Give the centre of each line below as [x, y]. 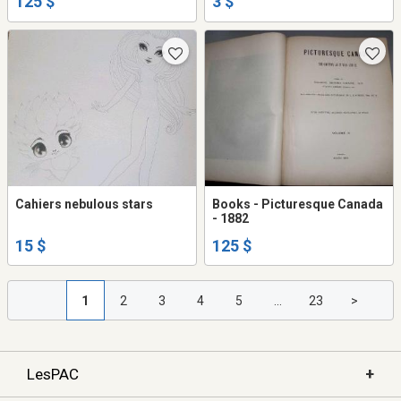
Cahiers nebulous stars [84, 205]
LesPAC [53, 374]
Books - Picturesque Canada [298, 205]
